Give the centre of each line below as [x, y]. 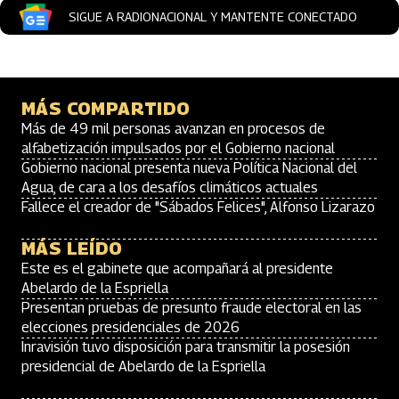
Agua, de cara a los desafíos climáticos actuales [170, 187]
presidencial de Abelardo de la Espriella [143, 366]
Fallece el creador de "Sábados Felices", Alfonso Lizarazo [198, 207]
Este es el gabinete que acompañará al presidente [177, 269]
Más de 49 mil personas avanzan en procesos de [173, 129]
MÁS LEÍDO [72, 248]
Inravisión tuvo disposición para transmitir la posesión [186, 347]
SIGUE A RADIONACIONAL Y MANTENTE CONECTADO [213, 16]
